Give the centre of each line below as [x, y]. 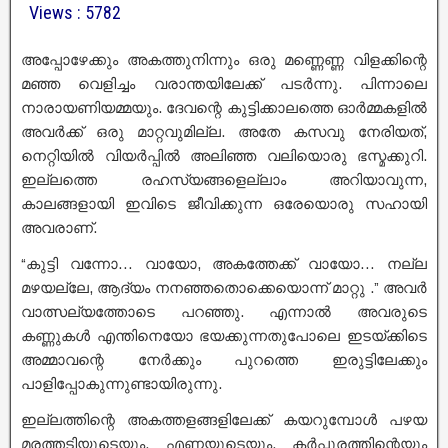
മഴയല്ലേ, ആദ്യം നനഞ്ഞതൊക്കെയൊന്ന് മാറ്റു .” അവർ [224, 287]
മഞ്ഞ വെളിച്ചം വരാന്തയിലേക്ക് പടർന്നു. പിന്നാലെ [224, 83]
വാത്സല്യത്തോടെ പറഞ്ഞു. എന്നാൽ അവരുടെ [224, 311]
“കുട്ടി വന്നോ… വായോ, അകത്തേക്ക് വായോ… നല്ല [224, 263]
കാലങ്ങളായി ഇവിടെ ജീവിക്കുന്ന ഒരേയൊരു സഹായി [224, 203]
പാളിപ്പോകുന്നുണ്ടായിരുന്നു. [121, 383]
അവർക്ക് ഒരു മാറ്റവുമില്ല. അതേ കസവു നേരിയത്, [224, 131]
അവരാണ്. [59, 227]
